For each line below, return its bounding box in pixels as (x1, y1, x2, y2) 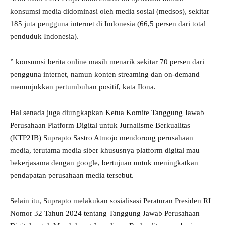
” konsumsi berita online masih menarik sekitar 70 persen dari (10, 58, 204, 66)
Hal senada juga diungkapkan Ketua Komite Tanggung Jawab (10, 108, 204, 117)
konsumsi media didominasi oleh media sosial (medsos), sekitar (10, 7, 209, 16)
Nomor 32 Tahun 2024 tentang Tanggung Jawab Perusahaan (10, 209, 200, 218)
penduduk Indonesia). (10, 32, 79, 41)
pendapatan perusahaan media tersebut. (10, 171, 134, 180)
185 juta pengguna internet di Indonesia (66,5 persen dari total (10, 20, 206, 28)
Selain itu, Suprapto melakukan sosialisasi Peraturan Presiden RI (10, 197, 211, 205)
